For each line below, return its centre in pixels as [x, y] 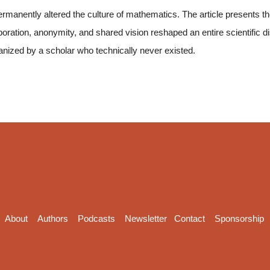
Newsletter [146, 218]
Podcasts [96, 218]
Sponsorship [239, 218]
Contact [189, 218]
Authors [52, 218]
